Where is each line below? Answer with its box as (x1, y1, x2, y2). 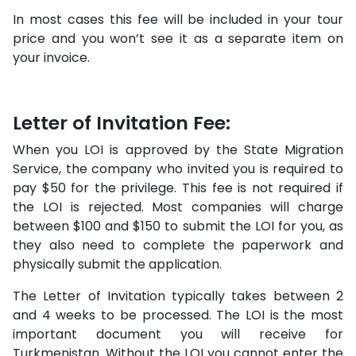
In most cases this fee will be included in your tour (13, 10, 343, 29)
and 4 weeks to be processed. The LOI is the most (13, 306, 343, 324)
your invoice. (13, 48, 90, 67)
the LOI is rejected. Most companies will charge (13, 198, 343, 216)
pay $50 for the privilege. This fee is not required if (13, 179, 343, 197)
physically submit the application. (13, 255, 222, 273)
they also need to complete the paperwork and (13, 236, 343, 254)
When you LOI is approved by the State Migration (13, 141, 343, 159)
